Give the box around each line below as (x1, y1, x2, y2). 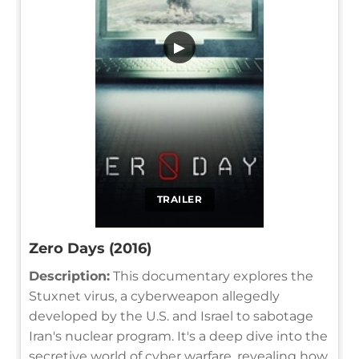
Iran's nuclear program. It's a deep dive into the (29, 328, 328, 344)
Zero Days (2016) (29, 239, 151, 257)
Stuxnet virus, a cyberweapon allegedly (29, 288, 280, 304)
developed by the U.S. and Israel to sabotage (29, 308, 313, 324)
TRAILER (156, 192, 203, 205)
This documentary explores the (110, 268, 313, 284)
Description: (29, 268, 110, 284)
